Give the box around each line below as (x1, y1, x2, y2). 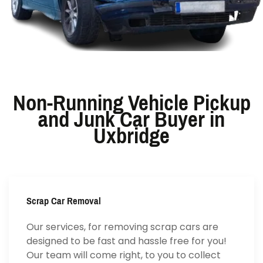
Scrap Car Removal (26, 192, 101, 211)
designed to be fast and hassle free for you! (26, 234, 227, 248)
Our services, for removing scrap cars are (26, 220, 218, 234)
